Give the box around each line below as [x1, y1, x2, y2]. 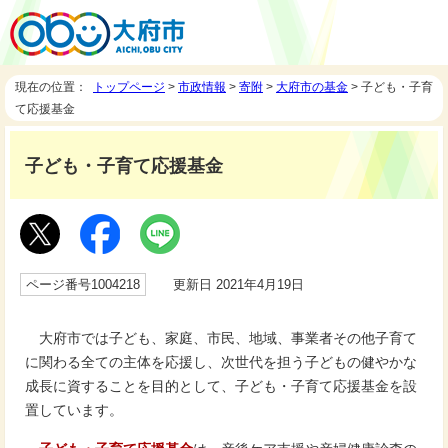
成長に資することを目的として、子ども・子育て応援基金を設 [25, 379, 417, 394]
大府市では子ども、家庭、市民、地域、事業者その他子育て [25, 331, 417, 346]
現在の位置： [15, 80, 93, 94]
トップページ [93, 80, 165, 94]
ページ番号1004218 [26, 277, 140, 292]
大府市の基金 [276, 80, 348, 94]
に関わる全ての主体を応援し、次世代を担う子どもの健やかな [25, 355, 417, 370]
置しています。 [25, 403, 123, 418]
